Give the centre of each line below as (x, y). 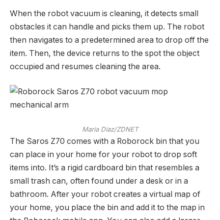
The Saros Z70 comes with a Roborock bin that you (105, 141)
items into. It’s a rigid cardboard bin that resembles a (105, 167)
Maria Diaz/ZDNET (110, 129)
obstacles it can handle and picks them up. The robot (107, 27)
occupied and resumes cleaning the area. (86, 66)
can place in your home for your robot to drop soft (103, 154)
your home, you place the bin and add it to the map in (107, 207)
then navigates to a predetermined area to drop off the (109, 40)
